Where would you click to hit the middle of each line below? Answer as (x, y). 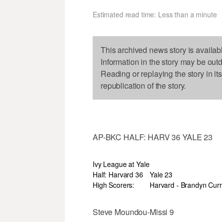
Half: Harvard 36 (118, 175)
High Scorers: (114, 185)
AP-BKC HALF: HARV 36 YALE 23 (153, 137)
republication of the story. (143, 86)
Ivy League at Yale (121, 164)
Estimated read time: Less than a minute (155, 15)
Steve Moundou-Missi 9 (134, 212)
